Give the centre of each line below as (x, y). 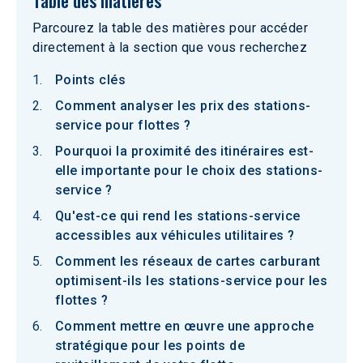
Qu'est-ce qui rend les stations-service (178, 216)
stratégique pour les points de (150, 346)
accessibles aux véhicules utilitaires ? (175, 235)
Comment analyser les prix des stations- (183, 106)
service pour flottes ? (123, 125)
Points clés (91, 80)
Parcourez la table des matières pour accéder (171, 28)
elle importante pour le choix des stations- (189, 171)
